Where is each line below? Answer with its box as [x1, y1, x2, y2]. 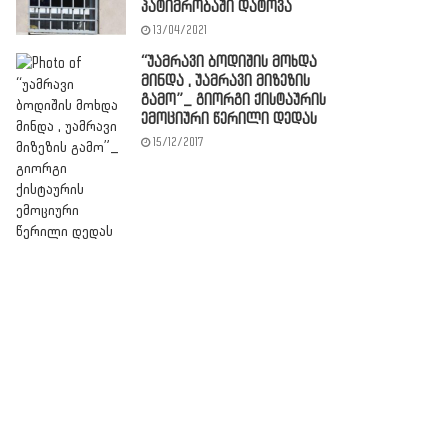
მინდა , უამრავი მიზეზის [141, 72, 311, 90]
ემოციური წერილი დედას [141, 110, 318, 128]
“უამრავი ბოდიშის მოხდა [141, 53, 318, 71]
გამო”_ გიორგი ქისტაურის [141, 91, 327, 109]
